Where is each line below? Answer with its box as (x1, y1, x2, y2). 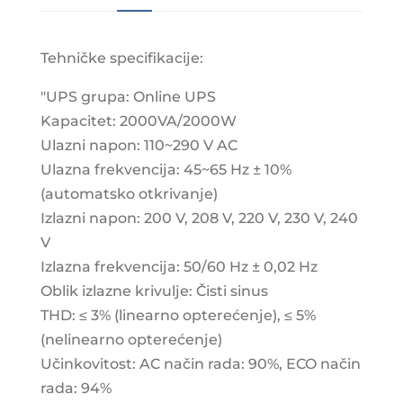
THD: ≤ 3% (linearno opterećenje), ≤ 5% (40, 306, 316, 324)
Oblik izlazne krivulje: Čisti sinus (40, 282, 268, 300)
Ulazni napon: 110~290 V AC (40, 136, 237, 154)
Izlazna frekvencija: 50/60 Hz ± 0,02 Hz (40, 257, 318, 275)
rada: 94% (40, 379, 112, 397)
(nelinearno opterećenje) (40, 330, 222, 348)
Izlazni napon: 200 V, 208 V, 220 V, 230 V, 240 (40, 209, 358, 227)
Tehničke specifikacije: (40, 49, 203, 67)
